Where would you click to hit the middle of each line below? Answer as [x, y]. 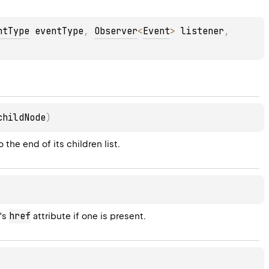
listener [200, 32]
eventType [57, 32]
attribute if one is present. [89, 216]
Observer [116, 32]
